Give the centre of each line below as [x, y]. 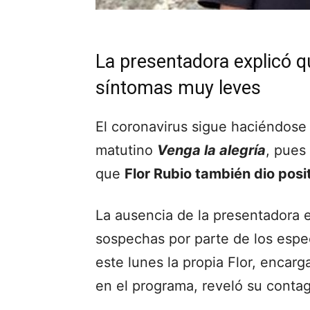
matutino [126, 150]
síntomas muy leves [178, 88]
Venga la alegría [211, 150]
